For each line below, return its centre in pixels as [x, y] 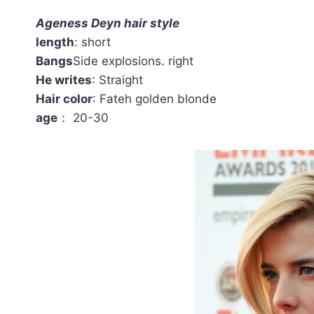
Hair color [64, 99]
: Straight [117, 80]
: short [93, 42]
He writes [64, 80]
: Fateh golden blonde [155, 99]
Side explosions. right [133, 61]
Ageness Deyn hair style [108, 23]
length [55, 42]
